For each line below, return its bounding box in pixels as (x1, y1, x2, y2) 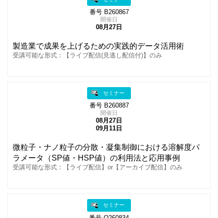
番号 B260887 (89, 102, 129, 109)
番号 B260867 (89, 9, 129, 16)
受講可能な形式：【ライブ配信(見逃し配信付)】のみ (13, 52, 162, 59)
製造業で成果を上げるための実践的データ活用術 (13, 42, 184, 51)
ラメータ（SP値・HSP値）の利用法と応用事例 (13, 154, 180, 163)
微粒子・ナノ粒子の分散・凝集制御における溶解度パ (13, 143, 200, 152)
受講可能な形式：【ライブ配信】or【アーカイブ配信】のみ (13, 164, 182, 171)
